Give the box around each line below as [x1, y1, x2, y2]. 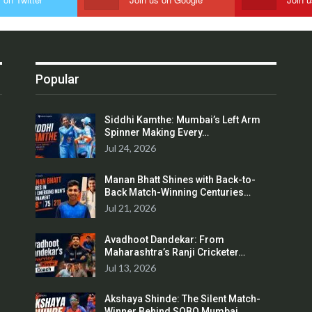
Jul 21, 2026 [104, 201, 157, 214]
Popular [36, 72, 80, 87]
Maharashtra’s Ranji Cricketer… [104, 246, 246, 258]
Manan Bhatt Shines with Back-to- [104, 173, 256, 185]
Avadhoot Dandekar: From [104, 233, 225, 245]
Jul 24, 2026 [104, 142, 157, 155]
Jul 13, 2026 [104, 261, 157, 274]
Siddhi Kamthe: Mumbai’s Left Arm [104, 114, 261, 126]
